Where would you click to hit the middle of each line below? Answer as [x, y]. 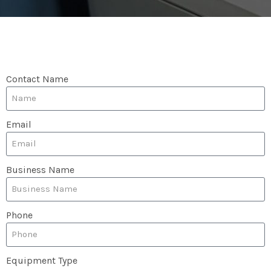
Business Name [40, 169]
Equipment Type [42, 260]
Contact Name [37, 79]
